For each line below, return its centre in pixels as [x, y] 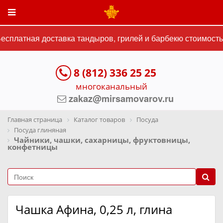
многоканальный [111, 86]
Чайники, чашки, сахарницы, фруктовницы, [102, 140]
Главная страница [35, 119]
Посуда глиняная [40, 130]
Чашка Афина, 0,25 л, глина [94, 210]
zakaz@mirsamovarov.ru [120, 99]
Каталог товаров [99, 119]
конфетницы [33, 147]
